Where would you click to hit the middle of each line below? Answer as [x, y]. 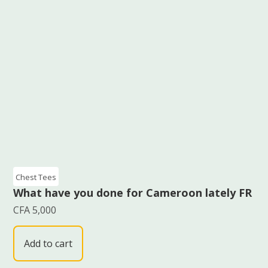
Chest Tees [36, 177]
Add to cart [48, 244]
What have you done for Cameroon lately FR [133, 192]
